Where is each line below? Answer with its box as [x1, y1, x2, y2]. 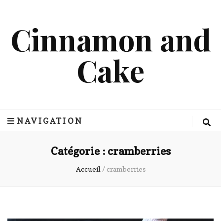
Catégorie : [50, 145, 108, 158]
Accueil [75, 165, 101, 174]
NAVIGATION [17, 116, 83, 126]
